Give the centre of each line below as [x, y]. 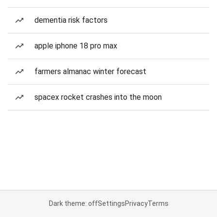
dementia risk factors [71, 20]
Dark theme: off [73, 203]
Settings [111, 203]
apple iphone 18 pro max [76, 46]
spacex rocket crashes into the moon [98, 97]
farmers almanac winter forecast [90, 71]
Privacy [136, 203]
